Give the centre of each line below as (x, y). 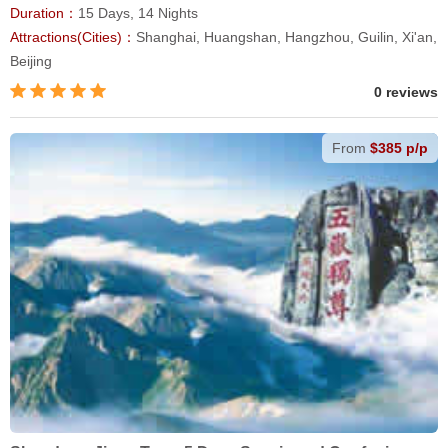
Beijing (31, 61)
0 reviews (406, 92)
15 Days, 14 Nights (138, 13)
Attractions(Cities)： (73, 37)
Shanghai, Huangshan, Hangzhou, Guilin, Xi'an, (286, 37)
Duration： (44, 13)
